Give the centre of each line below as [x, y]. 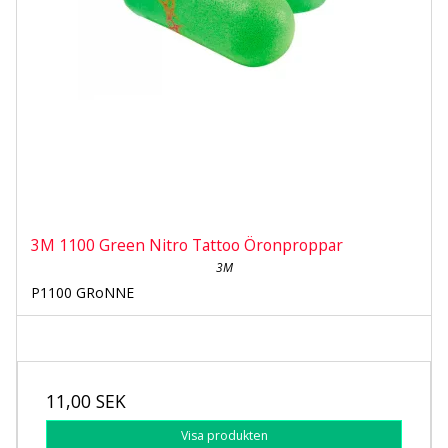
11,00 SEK [86, 400]
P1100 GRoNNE [82, 292]
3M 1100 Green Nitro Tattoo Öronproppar [187, 244]
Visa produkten [224, 435]
